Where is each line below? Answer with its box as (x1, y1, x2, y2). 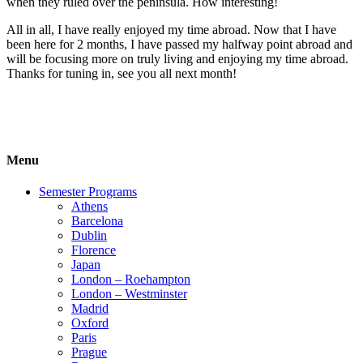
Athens (71, 199, 108, 214)
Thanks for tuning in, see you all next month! (6, 66, 237, 80)
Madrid (71, 301, 109, 316)
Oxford (71, 316, 109, 331)
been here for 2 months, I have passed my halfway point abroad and (6, 36, 352, 51)
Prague (71, 345, 107, 360)
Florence (71, 243, 116, 258)
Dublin (71, 228, 107, 243)
